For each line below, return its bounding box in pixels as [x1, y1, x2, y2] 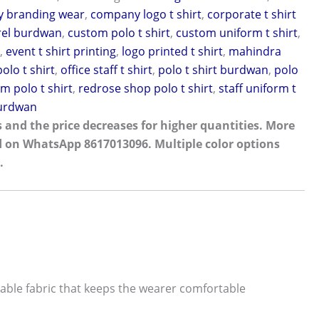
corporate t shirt [207, 6, 297, 22]
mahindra [229, 43, 282, 59]
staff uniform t [219, 80, 297, 96]
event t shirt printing [6, 43, 117, 59]
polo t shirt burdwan [158, 62, 269, 78]
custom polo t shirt [68, 25, 171, 41]
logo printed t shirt [122, 43, 224, 59]
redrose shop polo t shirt [78, 80, 214, 96]
